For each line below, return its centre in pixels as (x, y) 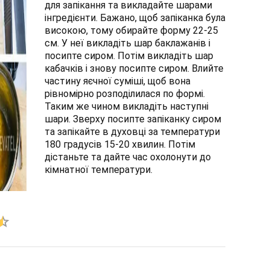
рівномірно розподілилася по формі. (125, 94)
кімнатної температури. (99, 170)
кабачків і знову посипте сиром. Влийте (134, 68)
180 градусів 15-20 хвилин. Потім (120, 144)
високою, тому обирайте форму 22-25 (131, 30)
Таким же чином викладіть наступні (127, 106)
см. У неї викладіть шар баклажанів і (127, 43)
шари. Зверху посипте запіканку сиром (133, 119)
